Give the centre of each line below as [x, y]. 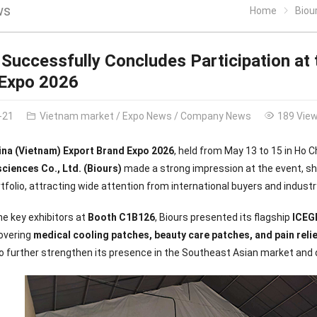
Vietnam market [77, 116]
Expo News [148, 116]
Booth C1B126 [122, 217]
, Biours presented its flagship [224, 217]
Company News [216, 116]
